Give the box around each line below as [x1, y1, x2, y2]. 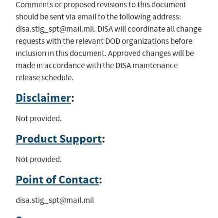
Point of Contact [15, 172, 99, 188]
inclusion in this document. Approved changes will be [15, 48, 194, 59]
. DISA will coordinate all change [93, 24, 201, 35]
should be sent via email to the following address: [15, 12, 181, 22]
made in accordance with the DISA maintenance [15, 60, 178, 71]
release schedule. [15, 73, 73, 83]
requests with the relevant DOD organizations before [15, 36, 192, 47]
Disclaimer [15, 90, 71, 106]
